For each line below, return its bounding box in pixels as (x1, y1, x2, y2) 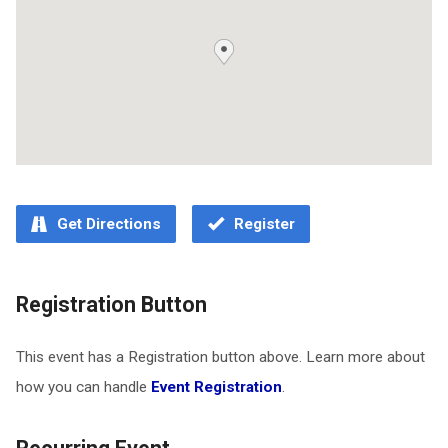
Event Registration (150, 378, 282, 396)
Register (229, 215, 295, 233)
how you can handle (15, 378, 151, 396)
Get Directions (52, 215, 161, 233)
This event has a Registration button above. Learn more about (15, 348, 425, 366)
